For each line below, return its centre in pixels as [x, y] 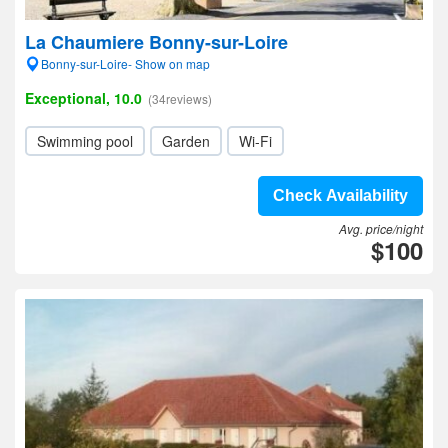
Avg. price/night [381, 228]
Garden [186, 141]
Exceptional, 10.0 [83, 98]
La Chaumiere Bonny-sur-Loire [156, 42]
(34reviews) [180, 98]
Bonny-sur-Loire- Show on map [125, 63]
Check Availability [340, 195]
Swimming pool [85, 141]
